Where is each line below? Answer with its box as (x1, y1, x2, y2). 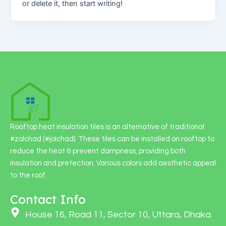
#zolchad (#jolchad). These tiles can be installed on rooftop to (10, 135, 214, 143)
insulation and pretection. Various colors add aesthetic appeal (10, 159, 216, 167)
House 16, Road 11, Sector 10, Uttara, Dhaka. (25, 210, 212, 220)
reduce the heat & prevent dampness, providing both (10, 147, 186, 155)
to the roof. (10, 171, 47, 179)
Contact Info (10, 192, 86, 207)
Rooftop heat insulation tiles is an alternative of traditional (10, 123, 204, 131)
